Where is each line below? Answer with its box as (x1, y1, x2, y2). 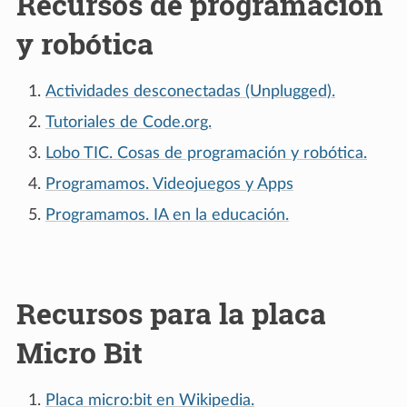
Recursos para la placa (16, 293, 326, 333)
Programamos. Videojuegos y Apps (45, 175, 293, 193)
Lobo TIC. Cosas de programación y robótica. (45, 144, 367, 162)
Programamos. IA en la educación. (45, 206, 289, 223)
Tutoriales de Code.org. (45, 114, 212, 131)
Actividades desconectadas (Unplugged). (45, 83, 335, 100)
